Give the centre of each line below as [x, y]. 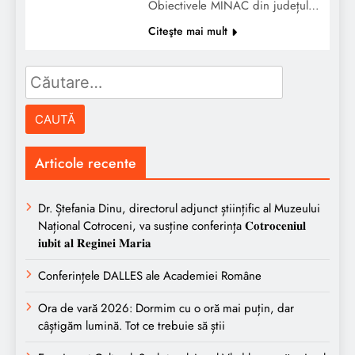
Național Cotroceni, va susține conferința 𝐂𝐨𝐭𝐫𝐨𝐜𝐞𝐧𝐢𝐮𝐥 [172, 225]
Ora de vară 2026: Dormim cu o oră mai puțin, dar [166, 308]
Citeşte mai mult [187, 31]
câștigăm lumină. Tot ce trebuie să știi [132, 325]
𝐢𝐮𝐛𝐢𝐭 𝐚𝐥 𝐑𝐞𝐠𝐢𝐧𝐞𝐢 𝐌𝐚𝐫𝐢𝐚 [95, 243]
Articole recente [86, 163]
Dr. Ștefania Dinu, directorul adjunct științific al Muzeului [179, 208]
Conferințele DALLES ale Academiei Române [150, 275]
